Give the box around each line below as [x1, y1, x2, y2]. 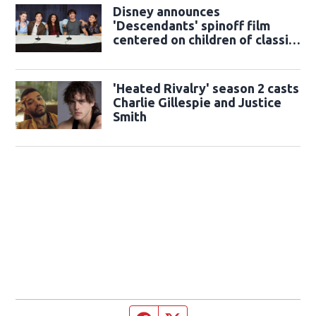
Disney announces [112, 4, 220, 18]
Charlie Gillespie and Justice [112, 95, 281, 109]
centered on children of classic [112, 32, 295, 47]
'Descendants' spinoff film [112, 18, 270, 32]
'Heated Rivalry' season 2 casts [112, 80, 299, 95]
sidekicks [112, 46, 169, 61]
